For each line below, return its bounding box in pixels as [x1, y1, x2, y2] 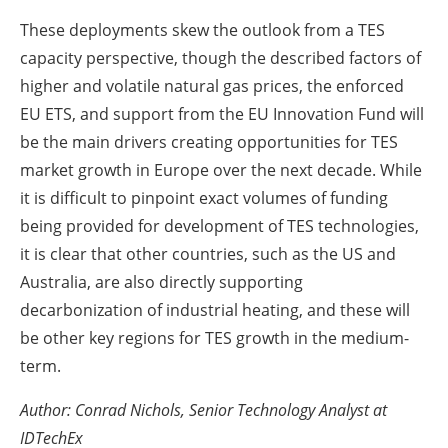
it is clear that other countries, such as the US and [20, 242, 396, 265]
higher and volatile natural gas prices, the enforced [20, 74, 404, 97]
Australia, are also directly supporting [20, 270, 303, 293]
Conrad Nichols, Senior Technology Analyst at [75, 398, 387, 421]
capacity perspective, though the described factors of [20, 46, 421, 69]
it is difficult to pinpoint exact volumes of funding [20, 186, 388, 209]
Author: [20, 398, 75, 421]
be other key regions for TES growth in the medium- [20, 326, 409, 349]
